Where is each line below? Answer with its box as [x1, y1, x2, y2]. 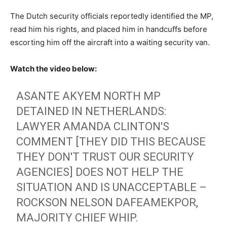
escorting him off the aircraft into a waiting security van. [10, 37, 210, 48]
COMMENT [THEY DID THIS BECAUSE [16, 135, 206, 148]
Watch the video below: [10, 64, 97, 74]
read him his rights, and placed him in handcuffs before [10, 24, 207, 34]
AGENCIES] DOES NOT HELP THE [16, 166, 184, 179]
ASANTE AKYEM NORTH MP [16, 90, 161, 103]
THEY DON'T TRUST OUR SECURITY [16, 150, 195, 164]
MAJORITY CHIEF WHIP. [16, 211, 139, 224]
